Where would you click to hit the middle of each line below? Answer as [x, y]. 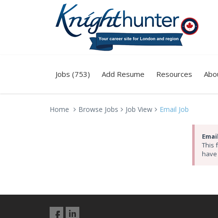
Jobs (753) [73, 74]
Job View [139, 109]
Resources [174, 74]
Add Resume [123, 74]
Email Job [174, 109]
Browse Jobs [98, 109]
